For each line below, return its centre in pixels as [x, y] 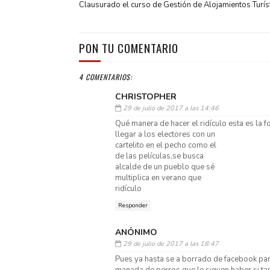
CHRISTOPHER [146, 97]
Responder [133, 206]
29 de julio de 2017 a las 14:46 [171, 108]
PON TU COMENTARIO [128, 48]
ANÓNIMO [136, 232]
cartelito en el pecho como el [165, 145]
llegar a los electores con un [165, 134]
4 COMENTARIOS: [105, 77]
